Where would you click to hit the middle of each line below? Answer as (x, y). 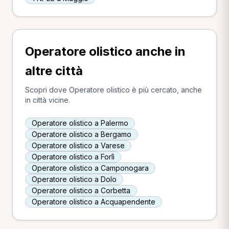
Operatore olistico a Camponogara (90, 168)
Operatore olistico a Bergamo (82, 134)
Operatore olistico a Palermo (80, 123)
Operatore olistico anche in (105, 51)
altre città (54, 71)
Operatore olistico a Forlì (73, 157)
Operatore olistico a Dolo (74, 179)
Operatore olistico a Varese (78, 145)
